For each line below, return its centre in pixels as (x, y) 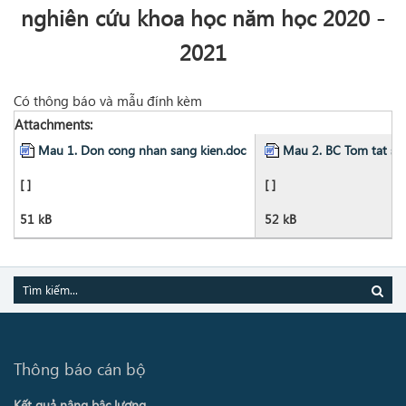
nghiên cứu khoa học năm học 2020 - (203, 17)
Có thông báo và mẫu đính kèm (108, 101)
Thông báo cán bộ (80, 369)
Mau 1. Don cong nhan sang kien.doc (142, 150)
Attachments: (53, 124)
